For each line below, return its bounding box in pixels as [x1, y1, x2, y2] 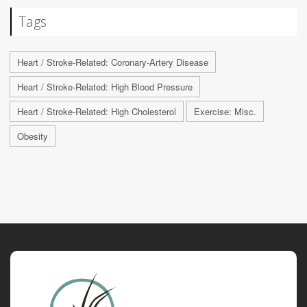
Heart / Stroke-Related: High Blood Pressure [17, 79, 193, 93]
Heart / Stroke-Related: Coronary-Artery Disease [17, 55, 208, 69]
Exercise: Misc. [194, 104, 256, 118]
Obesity [17, 129, 48, 143]
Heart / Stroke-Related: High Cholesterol [17, 104, 176, 118]
